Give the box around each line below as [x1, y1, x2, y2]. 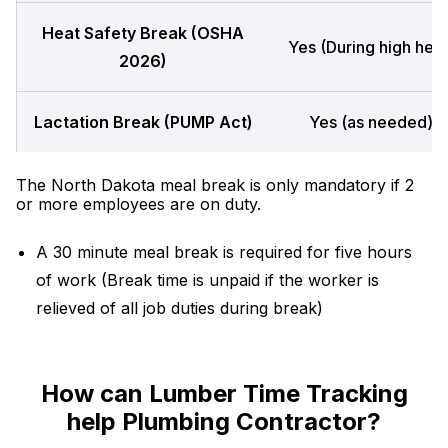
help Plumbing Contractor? [67, 407, 381, 436]
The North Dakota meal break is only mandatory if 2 [16, 175, 414, 195]
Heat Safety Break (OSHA [42, 23, 244, 43]
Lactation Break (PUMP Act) [33, 112, 253, 132]
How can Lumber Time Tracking [40, 379, 408, 408]
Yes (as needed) [309, 112, 433, 132]
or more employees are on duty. [16, 194, 261, 214]
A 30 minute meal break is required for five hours [36, 242, 412, 262]
